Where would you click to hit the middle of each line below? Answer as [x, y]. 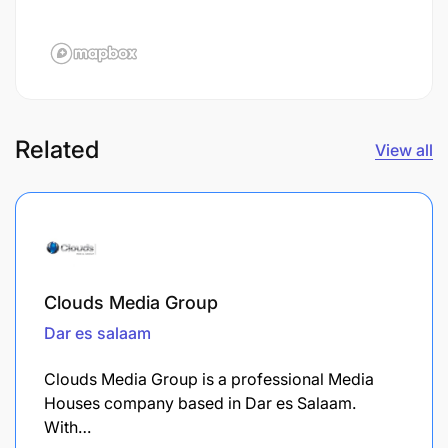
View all [404, 149]
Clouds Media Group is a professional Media [209, 378]
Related [57, 149]
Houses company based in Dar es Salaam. [200, 402]
